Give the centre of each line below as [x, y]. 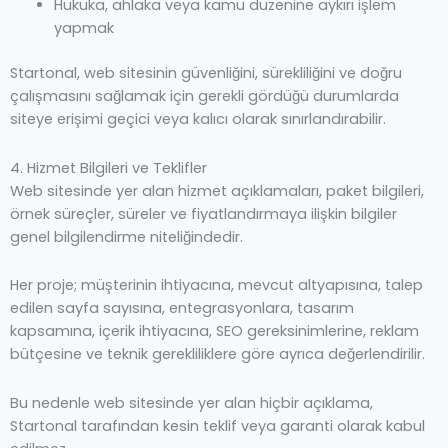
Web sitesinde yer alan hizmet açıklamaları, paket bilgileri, [217, 190]
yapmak [83, 28]
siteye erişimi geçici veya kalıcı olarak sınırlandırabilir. [198, 119]
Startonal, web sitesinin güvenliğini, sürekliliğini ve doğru [206, 73]
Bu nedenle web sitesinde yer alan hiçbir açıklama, [191, 402]
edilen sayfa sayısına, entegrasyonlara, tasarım [182, 308]
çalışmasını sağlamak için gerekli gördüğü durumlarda [204, 96]
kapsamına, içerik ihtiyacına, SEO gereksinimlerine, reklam [214, 331]
